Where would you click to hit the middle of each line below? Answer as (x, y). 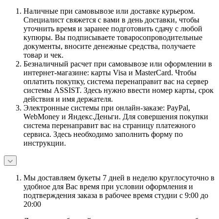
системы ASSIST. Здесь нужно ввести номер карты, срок (119, 90)
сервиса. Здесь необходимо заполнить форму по (103, 134)
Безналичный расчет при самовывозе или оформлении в (118, 64)
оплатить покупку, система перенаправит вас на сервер (116, 81)
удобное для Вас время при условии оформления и (108, 186)
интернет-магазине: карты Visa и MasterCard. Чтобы (110, 72)
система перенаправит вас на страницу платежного (109, 125)
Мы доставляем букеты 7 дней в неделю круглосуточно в (119, 177)
